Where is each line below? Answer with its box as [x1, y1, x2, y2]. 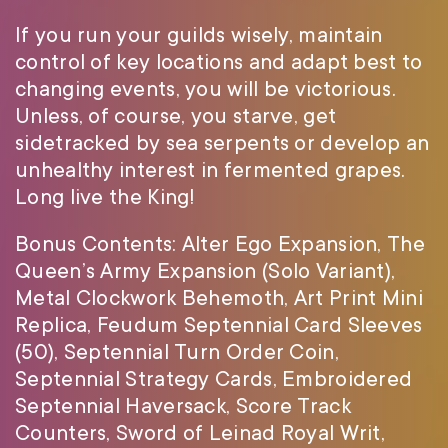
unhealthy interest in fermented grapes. [15, 158, 406, 183]
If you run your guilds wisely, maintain [15, 23, 383, 48]
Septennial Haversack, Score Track [15, 394, 351, 419]
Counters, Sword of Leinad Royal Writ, [15, 421, 386, 446]
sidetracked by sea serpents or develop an [15, 131, 430, 156]
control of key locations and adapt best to [15, 50, 423, 75]
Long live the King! [15, 185, 196, 210]
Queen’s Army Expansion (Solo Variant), [15, 259, 396, 284]
